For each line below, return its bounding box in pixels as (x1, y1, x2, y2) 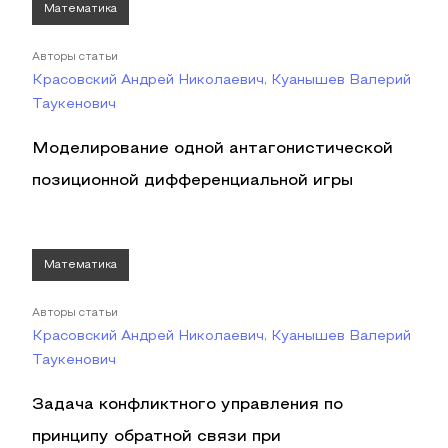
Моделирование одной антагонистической (32, 142, 393, 156)
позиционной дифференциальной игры (32, 174, 353, 188)
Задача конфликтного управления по (32, 398, 343, 412)
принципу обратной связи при (32, 430, 281, 444)
